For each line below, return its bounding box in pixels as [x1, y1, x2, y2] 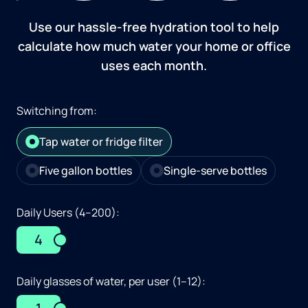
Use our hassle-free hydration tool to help [29, 18, 279, 35]
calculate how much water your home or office [17, 37, 291, 54]
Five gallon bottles [39, 162, 132, 178]
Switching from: [16, 102, 97, 118]
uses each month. [101, 56, 207, 74]
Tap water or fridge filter [39, 133, 163, 149]
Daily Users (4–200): [16, 204, 120, 220]
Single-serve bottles [164, 162, 267, 178]
